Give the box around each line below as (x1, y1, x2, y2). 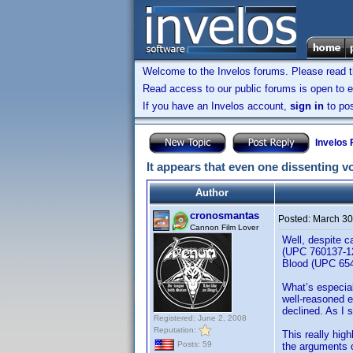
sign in (290, 100, 324, 112)
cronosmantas (190, 210, 259, 221)
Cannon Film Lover (190, 223, 258, 232)
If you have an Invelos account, (143, 100, 290, 112)
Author (195, 187, 229, 199)
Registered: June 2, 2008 (154, 314, 247, 322)
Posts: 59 (175, 340, 212, 349)
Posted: (278, 214, 313, 225)
